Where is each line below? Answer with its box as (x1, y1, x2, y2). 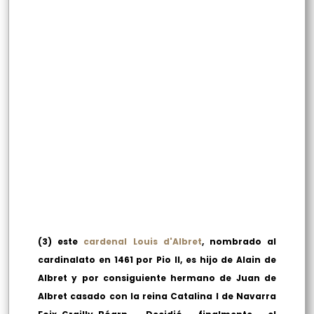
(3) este (38, 235, 84, 248)
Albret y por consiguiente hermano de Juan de (38, 272, 276, 285)
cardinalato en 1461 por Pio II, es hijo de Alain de (38, 254, 276, 266)
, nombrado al (201, 235, 277, 248)
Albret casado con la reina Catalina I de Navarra (38, 290, 276, 303)
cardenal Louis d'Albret (83, 235, 202, 248)
